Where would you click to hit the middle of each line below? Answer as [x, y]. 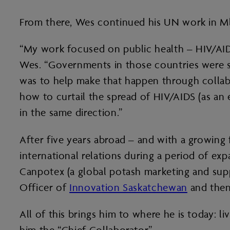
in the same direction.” [71, 113]
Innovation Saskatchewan [128, 187]
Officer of [45, 187]
